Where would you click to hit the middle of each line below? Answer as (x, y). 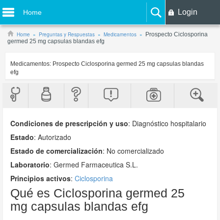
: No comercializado (133, 151)
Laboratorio (30, 165)
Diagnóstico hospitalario (169, 123)
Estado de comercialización (56, 151)
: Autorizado (53, 137)
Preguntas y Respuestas (67, 34)
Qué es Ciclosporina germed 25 (97, 193)
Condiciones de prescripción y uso (69, 123)
